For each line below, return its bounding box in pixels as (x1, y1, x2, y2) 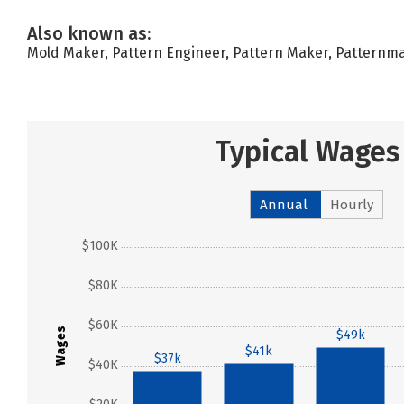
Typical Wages (214, 134, 399, 169)
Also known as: (27, 23, 151, 44)
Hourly (330, 197, 373, 213)
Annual (260, 197, 308, 213)
